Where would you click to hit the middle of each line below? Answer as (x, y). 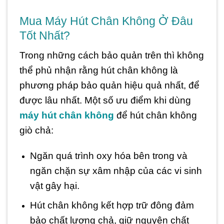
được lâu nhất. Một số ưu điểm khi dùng (105, 100)
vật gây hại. (54, 185)
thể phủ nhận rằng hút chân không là (99, 70)
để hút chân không (155, 115)
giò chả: (36, 130)
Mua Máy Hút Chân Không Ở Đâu (106, 21)
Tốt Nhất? (45, 36)
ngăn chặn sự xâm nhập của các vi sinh (116, 170)
